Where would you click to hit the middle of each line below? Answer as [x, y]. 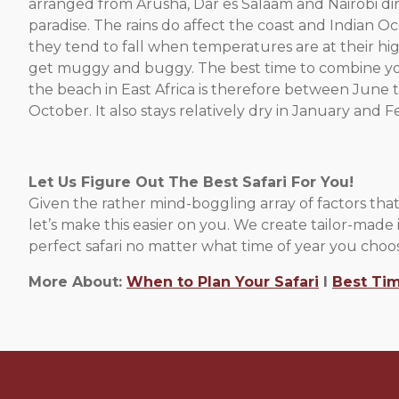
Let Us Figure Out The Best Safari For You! [191, 182]
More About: [77, 281]
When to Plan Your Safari [223, 281]
